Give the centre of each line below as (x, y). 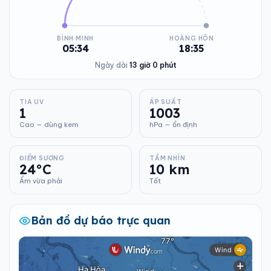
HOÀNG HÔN (191, 38)
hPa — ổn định (173, 125)
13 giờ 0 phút (153, 65)
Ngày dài (112, 65)
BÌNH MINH (76, 38)
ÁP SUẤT (166, 102)
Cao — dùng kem (49, 125)
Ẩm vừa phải (41, 181)
